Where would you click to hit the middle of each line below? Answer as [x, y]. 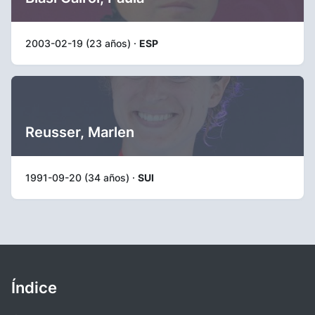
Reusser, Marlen [80, 132]
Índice [34, 287]
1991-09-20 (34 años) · [82, 177]
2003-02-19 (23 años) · [82, 43]
